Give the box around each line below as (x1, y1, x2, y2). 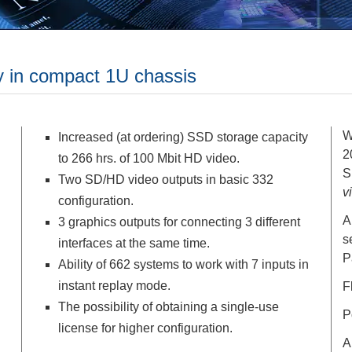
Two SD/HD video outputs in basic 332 (58, 173, 273, 187)
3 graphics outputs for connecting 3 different (58, 215, 300, 229)
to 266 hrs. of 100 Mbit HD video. (58, 152, 240, 166)
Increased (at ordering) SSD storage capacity (58, 130, 308, 145)
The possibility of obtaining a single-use (58, 300, 279, 314)
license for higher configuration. (58, 321, 233, 335)
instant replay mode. (58, 279, 170, 293)
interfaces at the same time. (58, 236, 210, 251)
